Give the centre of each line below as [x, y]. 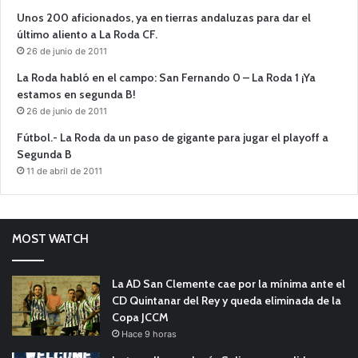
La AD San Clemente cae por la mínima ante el [229, 283]
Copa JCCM [140, 317]
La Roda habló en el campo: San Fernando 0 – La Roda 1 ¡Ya [166, 77]
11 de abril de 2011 [64, 171]
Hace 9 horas [149, 334]
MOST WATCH [50, 239]
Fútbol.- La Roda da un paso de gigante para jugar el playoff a [173, 137]
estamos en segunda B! [76, 94]
